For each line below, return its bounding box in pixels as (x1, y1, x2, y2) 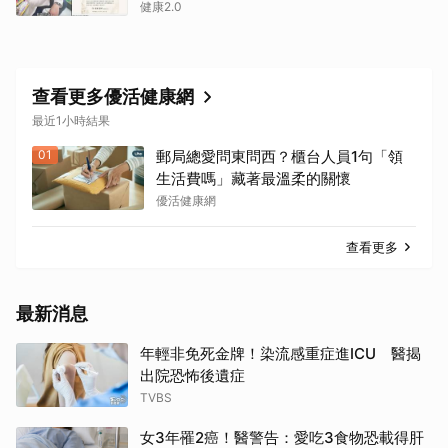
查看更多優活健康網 (32, 86, 194, 108)
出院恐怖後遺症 (140, 366, 245, 386)
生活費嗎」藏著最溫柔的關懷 (156, 169, 351, 189)
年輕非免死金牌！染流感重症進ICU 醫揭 (140, 344, 421, 364)
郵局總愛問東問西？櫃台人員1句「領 (156, 147, 403, 167)
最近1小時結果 (32, 113, 110, 129)
